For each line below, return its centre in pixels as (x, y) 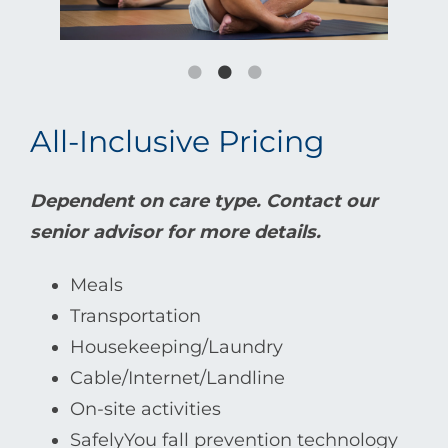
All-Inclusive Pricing (177, 141)
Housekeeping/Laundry (176, 347)
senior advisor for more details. (175, 231)
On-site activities (145, 409)
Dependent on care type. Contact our (204, 200)
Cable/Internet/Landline (177, 378)
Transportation (135, 316)
